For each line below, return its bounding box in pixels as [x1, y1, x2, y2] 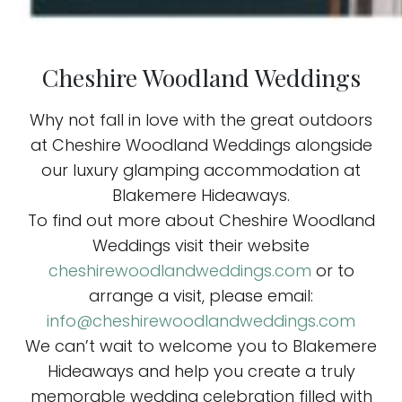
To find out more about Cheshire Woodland [27, 209, 375, 232]
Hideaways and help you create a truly [47, 360, 355, 383]
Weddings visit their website [92, 234, 310, 258]
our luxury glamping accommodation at [41, 159, 361, 182]
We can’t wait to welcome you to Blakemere [25, 335, 377, 358]
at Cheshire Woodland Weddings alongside [30, 134, 372, 157]
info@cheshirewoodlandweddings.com [47, 310, 355, 333]
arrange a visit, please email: [89, 284, 313, 308]
